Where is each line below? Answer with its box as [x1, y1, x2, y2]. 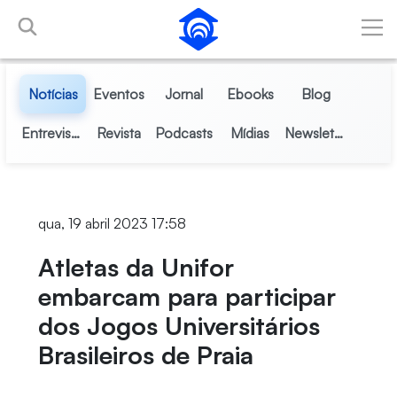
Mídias [230, 124, 270, 142]
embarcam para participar [37, 281, 336, 312]
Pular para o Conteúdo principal [6, 8, 203, 26]
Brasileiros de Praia [37, 339, 253, 370]
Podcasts [155, 124, 214, 142]
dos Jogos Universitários [37, 310, 320, 341]
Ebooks [226, 85, 274, 103]
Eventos [92, 85, 144, 103]
